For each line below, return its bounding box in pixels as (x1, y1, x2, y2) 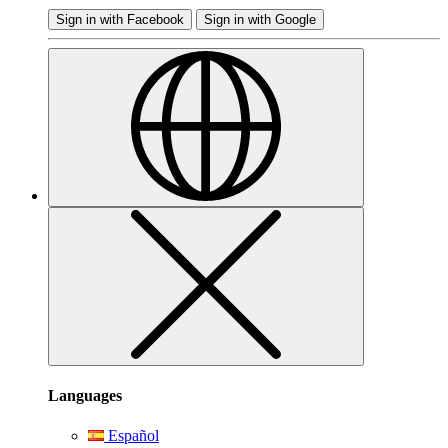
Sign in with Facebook (56, 11, 184, 27)
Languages (48, 387, 122, 405)
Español (104, 426, 159, 444)
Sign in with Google (204, 11, 316, 27)
